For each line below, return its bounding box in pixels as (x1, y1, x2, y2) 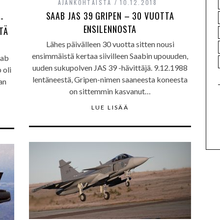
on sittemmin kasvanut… (69, 86, 151, 96)
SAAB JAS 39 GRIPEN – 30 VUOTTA (46, 9, 174, 22)
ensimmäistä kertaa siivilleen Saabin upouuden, (32, 51, 188, 60)
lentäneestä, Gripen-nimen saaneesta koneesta (32, 75, 188, 84)
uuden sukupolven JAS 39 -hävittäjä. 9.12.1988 (32, 63, 188, 72)
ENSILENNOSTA (83, 23, 137, 35)
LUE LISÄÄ (91, 104, 129, 111)
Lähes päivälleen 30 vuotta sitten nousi (46, 39, 174, 49)
